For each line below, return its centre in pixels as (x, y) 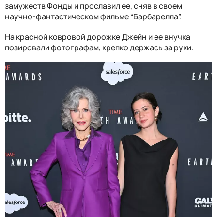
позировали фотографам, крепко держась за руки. (99, 47)
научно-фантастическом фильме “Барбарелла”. (93, 16)
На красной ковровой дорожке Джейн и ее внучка (98, 37)
